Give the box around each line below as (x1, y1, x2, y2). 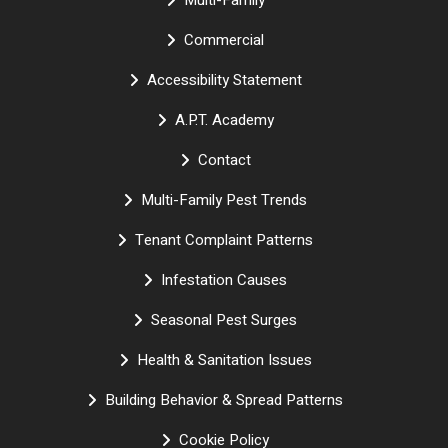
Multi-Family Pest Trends (141, 189, 307, 212)
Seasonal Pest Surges (151, 309, 297, 332)
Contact (197, 149, 251, 172)
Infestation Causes (161, 269, 287, 292)
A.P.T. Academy (174, 109, 274, 132)
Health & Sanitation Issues (136, 349, 312, 372)
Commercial (184, 29, 264, 52)
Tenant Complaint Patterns (135, 229, 313, 252)
